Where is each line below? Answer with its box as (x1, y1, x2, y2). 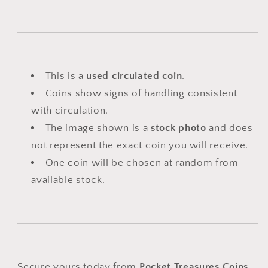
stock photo (151, 122, 206, 134)
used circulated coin (86, 70, 182, 82)
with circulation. (31, 105, 108, 117)
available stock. (31, 174, 105, 186)
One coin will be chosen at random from (45, 157, 239, 169)
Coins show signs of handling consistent (45, 87, 237, 99)
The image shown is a (45, 122, 151, 134)
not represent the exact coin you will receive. (31, 139, 248, 151)
